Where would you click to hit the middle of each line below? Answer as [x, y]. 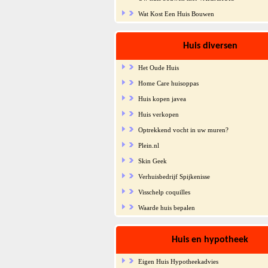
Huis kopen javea [162, 98]
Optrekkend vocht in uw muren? [183, 130]
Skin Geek [152, 161]
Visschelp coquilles [164, 192]
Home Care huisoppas [168, 83]
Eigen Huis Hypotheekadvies [178, 261]
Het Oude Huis [158, 67]
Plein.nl [148, 145]
